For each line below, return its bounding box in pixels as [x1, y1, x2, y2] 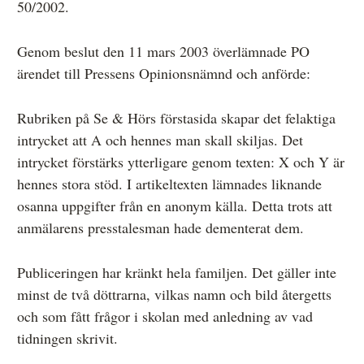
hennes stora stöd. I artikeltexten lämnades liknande [17, 173, 322, 193]
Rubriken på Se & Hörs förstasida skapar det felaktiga [17, 107, 336, 128]
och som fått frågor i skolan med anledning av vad [17, 305, 313, 326]
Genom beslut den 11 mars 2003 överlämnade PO [17, 41, 310, 61]
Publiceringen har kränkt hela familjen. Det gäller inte [17, 262, 336, 282]
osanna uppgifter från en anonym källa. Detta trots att [17, 195, 332, 215]
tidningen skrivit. [17, 327, 118, 348]
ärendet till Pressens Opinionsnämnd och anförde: [17, 63, 310, 83]
